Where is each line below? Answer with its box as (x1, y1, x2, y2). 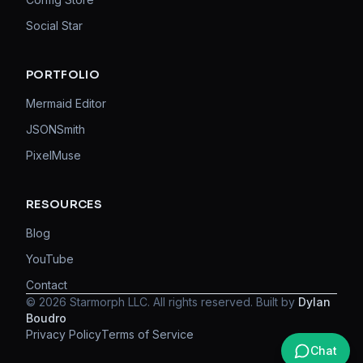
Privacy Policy (26, 327, 101, 341)
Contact (26, 278, 67, 292)
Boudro (26, 311, 66, 325)
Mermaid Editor (26, 96, 106, 110)
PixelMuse (26, 148, 81, 162)
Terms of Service (101, 327, 194, 341)
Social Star (26, 19, 83, 32)
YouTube (26, 252, 74, 266)
